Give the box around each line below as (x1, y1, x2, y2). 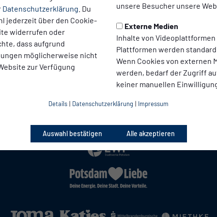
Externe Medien (124, 21, 178, 31)
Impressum (138, 99, 169, 108)
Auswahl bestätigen (42, 129, 102, 138)
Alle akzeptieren (126, 129, 175, 138)
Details (48, 99, 67, 108)
